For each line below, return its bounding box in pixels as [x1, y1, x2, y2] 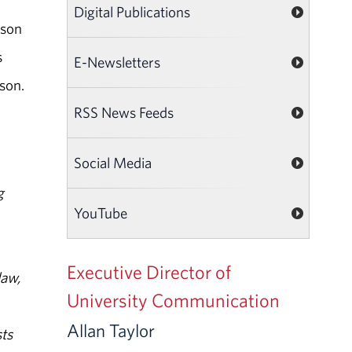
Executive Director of [67, 259, 232, 284]
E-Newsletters [74, 52, 161, 71]
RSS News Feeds [74, 102, 174, 122]
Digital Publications [74, 2, 191, 21]
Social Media [74, 152, 152, 172]
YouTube [74, 203, 128, 222]
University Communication [67, 288, 280, 312]
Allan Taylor [67, 318, 156, 342]
